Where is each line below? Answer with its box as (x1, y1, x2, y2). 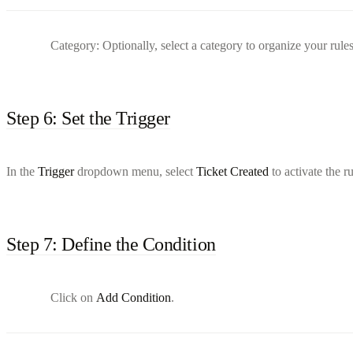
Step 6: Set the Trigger (6, 107, 170, 128)
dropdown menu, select (74, 164, 196, 178)
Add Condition (96, 290, 171, 304)
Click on (50, 290, 96, 304)
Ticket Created (196, 164, 269, 178)
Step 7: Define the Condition (6, 233, 216, 255)
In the (6, 164, 38, 178)
